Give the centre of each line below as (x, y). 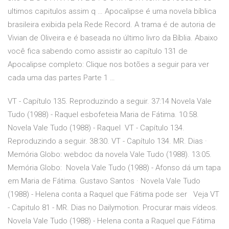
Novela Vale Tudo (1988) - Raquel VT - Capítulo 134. (96, 128)
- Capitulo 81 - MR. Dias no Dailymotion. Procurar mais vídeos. (113, 208)
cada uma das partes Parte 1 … (61, 78)
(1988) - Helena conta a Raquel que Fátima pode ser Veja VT (113, 194)
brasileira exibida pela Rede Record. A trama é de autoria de (112, 25)
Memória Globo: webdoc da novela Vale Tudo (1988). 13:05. (110, 155)
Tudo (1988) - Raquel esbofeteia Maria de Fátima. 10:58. (103, 115)
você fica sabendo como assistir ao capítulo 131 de (98, 51)
